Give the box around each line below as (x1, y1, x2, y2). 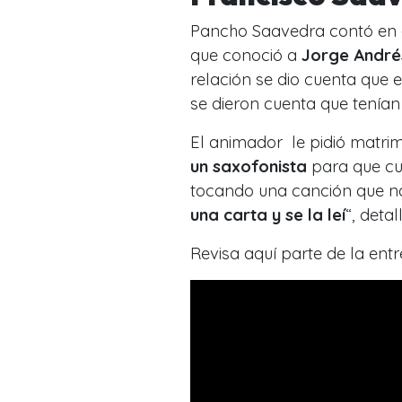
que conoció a (190, 44, 301, 66)
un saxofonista (190, 155, 307, 177)
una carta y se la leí (190, 204, 345, 225)
